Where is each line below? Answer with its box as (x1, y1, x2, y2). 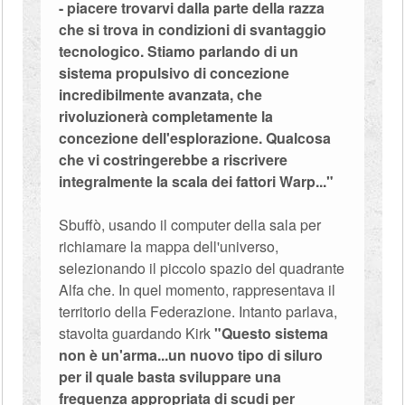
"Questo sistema (214, 323, 329, 344)
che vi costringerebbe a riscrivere (59, 149, 288, 170)
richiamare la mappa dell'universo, (59, 236, 279, 257)
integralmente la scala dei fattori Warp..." (59, 171, 334, 192)
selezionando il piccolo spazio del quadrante (59, 258, 345, 278)
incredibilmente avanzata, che (59, 84, 263, 105)
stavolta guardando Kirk (59, 323, 215, 344)
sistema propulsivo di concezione (59, 62, 290, 83)
